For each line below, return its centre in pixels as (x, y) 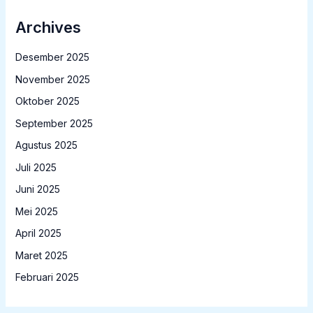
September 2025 (54, 123)
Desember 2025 (52, 57)
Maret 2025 (41, 255)
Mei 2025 (36, 211)
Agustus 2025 (46, 145)
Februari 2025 (47, 277)
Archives (48, 27)
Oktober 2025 (47, 101)
